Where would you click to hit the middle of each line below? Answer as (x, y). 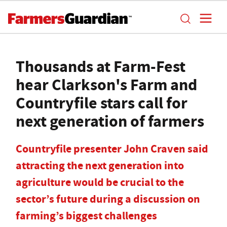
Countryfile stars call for (102, 103)
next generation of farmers (110, 121)
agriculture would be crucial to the (100, 182)
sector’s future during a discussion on (108, 199)
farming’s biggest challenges (86, 216)
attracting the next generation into (100, 165)
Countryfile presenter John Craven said (112, 149)
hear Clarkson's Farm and (106, 85)
